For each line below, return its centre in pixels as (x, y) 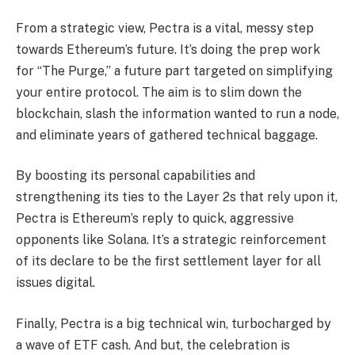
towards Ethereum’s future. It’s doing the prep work (168, 49)
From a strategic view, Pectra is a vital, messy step (165, 28)
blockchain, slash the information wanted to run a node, (177, 113)
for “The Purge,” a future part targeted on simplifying (174, 71)
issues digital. (55, 283)
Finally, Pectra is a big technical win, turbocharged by (174, 323)
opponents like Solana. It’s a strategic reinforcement (171, 240)
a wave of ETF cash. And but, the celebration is (153, 345)
